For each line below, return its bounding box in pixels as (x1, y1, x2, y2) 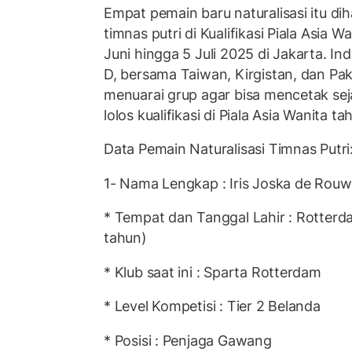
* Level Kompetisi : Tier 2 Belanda (104, 298, 321, 315)
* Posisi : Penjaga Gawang (104, 332, 272, 349)
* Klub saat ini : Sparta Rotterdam (104, 263, 321, 280)
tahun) (104, 229, 147, 247)
